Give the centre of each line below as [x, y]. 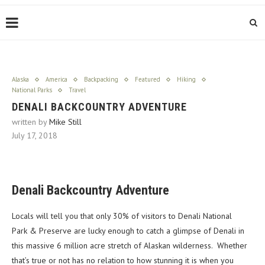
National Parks [32, 90]
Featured [148, 80]
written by [30, 122]
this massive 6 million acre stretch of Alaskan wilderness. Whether [130, 246]
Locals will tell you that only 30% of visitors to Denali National [122, 216]
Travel [77, 90]
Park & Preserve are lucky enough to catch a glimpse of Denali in [128, 231]
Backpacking [101, 80]
